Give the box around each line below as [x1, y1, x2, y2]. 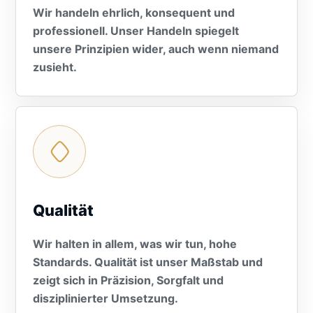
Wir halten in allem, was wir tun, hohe [33, 237, 237, 251]
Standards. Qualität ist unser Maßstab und [33, 255, 263, 269]
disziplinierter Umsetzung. [33, 291, 178, 305]
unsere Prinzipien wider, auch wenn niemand [33, 42, 279, 56]
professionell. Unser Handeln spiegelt [33, 24, 239, 38]
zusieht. [33, 60, 77, 74]
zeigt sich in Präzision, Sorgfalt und [33, 273, 224, 287]
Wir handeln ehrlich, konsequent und [33, 6, 235, 20]
